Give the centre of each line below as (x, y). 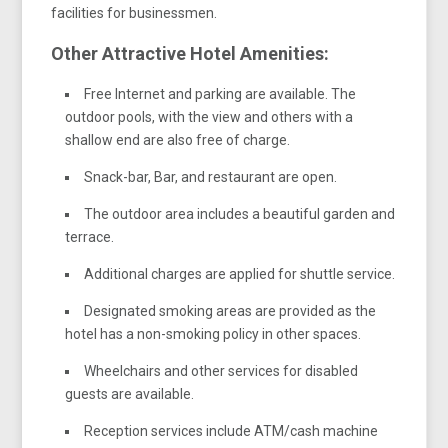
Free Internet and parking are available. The (220, 93)
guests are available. (130, 393)
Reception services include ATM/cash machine (231, 430)
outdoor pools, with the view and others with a (209, 116)
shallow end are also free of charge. (178, 139)
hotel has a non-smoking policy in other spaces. (213, 333)
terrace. (90, 236)
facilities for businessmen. (134, 12)
